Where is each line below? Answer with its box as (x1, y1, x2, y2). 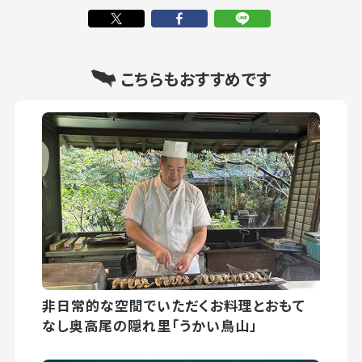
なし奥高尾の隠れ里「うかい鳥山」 (42, 314, 259, 335)
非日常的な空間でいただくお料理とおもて (42, 294, 306, 315)
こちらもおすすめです (120, 66, 271, 90)
